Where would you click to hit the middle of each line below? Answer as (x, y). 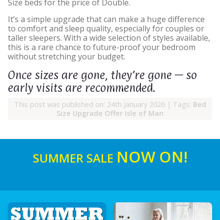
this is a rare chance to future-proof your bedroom (102, 47)
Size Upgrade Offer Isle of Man (110, 113)
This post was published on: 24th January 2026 (89, 104)
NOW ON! (152, 157)
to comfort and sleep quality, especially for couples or (106, 29)
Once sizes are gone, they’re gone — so (102, 75)
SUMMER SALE (74, 158)
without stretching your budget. (67, 57)
